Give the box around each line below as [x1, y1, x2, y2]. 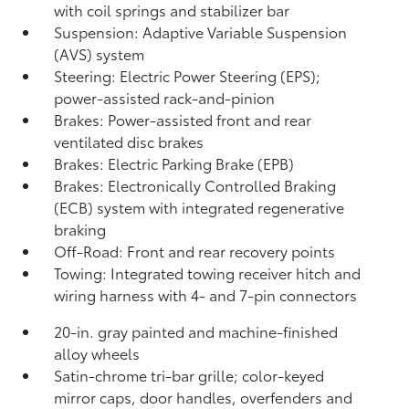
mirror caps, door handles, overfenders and [54, 386, 353, 407]
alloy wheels [54, 342, 141, 363]
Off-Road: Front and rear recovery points [54, 240, 336, 261]
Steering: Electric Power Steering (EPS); [54, 65, 321, 86]
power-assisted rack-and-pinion [54, 87, 276, 108]
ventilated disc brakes [54, 131, 204, 152]
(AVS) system [54, 43, 145, 64]
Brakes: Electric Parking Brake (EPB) [54, 152, 295, 173]
